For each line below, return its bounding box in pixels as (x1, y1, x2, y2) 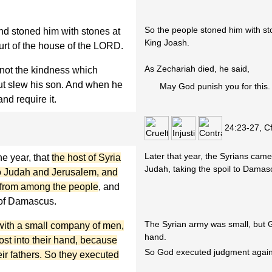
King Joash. (144, 38, 190, 48)
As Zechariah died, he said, (144, 64, 250, 74)
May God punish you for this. (160, 81, 271, 92)
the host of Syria (52, 152, 121, 163)
